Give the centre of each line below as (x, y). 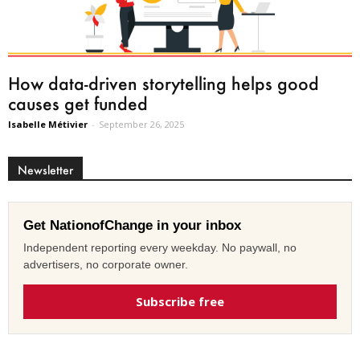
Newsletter (45, 170)
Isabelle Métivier (48, 125)
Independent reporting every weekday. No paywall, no (160, 248)
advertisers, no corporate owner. (106, 265)
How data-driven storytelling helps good (164, 84)
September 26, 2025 (141, 125)
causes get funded (78, 104)
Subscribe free (180, 302)
